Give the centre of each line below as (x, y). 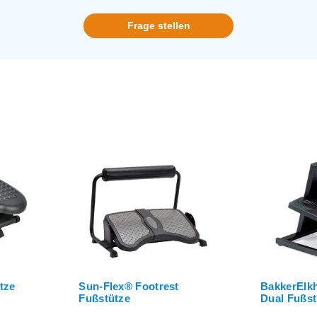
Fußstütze (105, 299)
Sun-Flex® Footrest (129, 287)
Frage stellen (158, 25)
